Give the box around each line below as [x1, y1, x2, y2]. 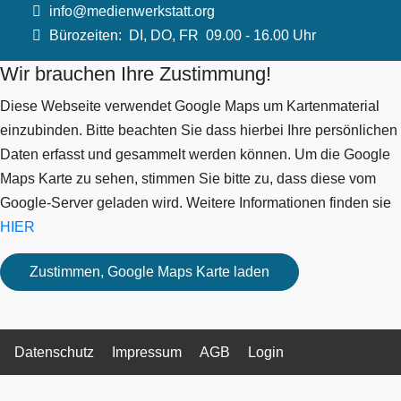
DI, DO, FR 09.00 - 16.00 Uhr [122, 28, 317, 44]
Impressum [112, 345, 183, 361]
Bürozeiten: [49, 28, 123, 44]
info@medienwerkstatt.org [49, 4, 216, 20]
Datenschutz [14, 345, 95, 361]
